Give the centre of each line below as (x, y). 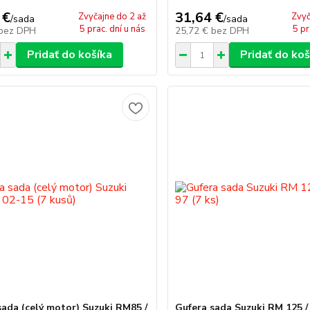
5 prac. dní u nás (112, 29)
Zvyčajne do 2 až (112, 17)
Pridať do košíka (69, 55)
